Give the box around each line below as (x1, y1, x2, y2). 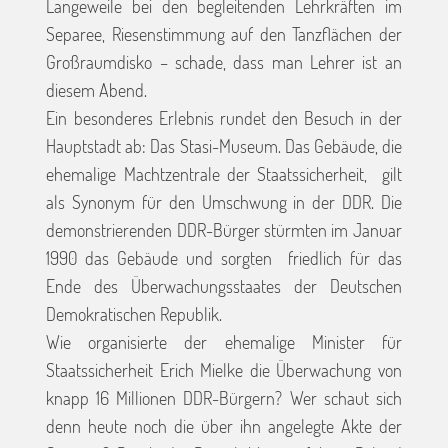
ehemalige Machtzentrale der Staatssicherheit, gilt (46, 163, 402, 186)
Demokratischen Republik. (46, 303, 223, 326)
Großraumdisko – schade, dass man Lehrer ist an (46, 51, 402, 74)
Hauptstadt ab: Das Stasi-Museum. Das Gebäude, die (46, 135, 402, 158)
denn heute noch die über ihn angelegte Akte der (46, 415, 402, 438)
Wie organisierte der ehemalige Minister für (46, 331, 402, 354)
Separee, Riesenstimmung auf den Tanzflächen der (46, 23, 402, 46)
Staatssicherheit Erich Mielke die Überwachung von (46, 359, 402, 382)
